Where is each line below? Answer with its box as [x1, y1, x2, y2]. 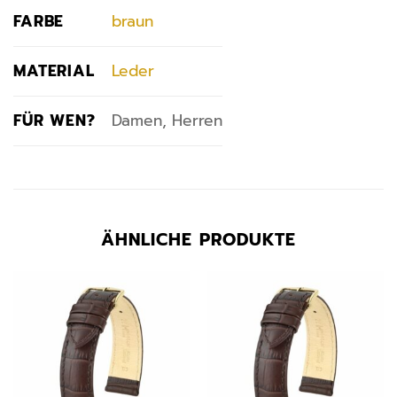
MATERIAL [13, 58, 95, 82]
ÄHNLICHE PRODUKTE [101, 226, 296, 253]
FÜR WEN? [13, 108, 96, 132]
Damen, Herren [111, 109, 222, 133]
